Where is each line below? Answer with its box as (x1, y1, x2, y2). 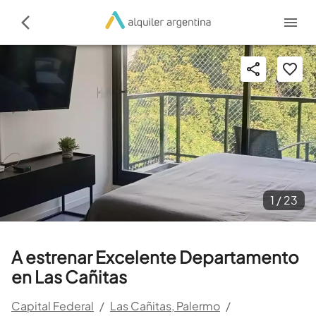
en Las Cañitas (11, 266, 127, 287)
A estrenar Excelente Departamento (11, 246, 299, 267)
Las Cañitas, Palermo (110, 298, 220, 313)
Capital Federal (11, 298, 94, 313)
